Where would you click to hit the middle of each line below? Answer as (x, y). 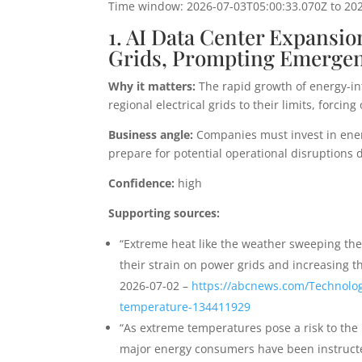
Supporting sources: (164, 213)
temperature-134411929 (185, 307)
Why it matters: (152, 86)
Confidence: (142, 183)
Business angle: (151, 135)
